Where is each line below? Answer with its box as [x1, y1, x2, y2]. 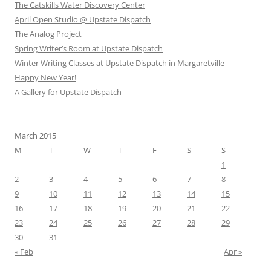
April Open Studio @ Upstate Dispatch [15, 14, 151, 25]
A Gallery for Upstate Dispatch [15, 87, 122, 98]
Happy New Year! [15, 72, 76, 83]
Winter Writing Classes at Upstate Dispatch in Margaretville [15, 57, 224, 69]
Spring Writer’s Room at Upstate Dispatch [15, 43, 163, 54]
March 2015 [15, 130, 56, 142]
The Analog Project [15, 28, 82, 40]
